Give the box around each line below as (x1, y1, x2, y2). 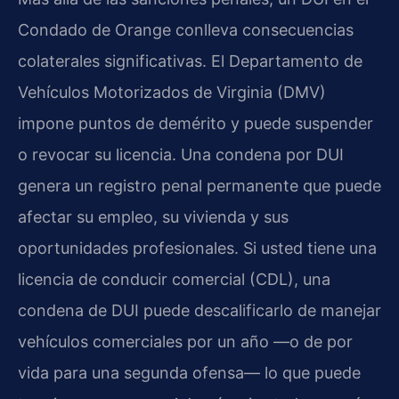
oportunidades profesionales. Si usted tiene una (18, 239, 377, 258)
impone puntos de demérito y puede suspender (18, 114, 373, 134)
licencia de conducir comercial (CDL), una (18, 270, 330, 289)
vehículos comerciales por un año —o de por (18, 332, 353, 352)
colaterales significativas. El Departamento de (18, 52, 362, 71)
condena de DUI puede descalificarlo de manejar (18, 301, 381, 321)
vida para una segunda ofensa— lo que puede (18, 363, 361, 383)
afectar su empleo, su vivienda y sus (18, 208, 289, 227)
